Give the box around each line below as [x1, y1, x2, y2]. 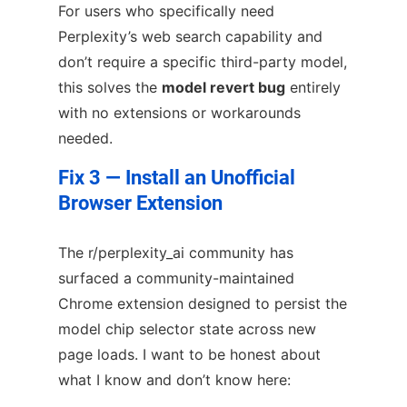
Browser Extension [58, 192, 223, 215]
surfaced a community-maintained [58, 268, 294, 287]
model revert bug [162, 78, 285, 97]
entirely [285, 78, 341, 97]
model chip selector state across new [58, 319, 316, 338]
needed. [58, 129, 113, 148]
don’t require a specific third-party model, [58, 53, 347, 72]
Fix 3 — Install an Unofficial [58, 166, 295, 190]
